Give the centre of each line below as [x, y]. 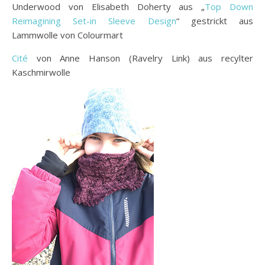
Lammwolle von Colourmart [67, 35]
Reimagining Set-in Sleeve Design [94, 20]
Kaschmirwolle [41, 72]
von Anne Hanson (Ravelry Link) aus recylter [145, 58]
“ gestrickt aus [215, 20]
